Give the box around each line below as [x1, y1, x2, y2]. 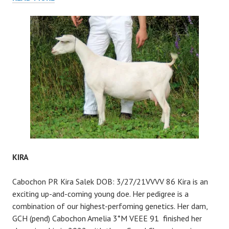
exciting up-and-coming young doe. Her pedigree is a [12, 189, 189, 199]
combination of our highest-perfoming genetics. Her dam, [12, 201, 208, 211]
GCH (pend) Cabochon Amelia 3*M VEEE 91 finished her [12, 213, 202, 223]
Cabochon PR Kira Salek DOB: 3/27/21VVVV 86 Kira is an [12, 176, 208, 187]
